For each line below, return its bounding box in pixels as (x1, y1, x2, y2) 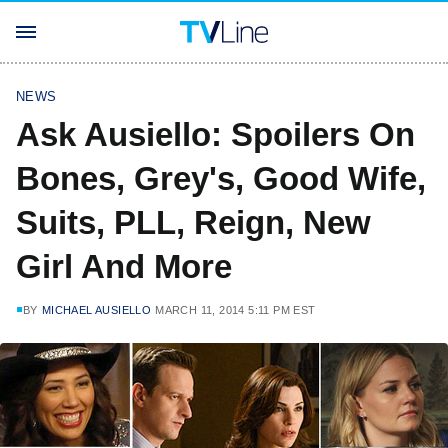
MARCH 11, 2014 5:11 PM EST (155, 304, 316, 316)
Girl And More (16, 248, 232, 285)
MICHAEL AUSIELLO (41, 304, 152, 316)
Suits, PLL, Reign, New (16, 204, 371, 241)
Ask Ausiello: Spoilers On (16, 116, 415, 153)
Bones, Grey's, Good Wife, (16, 160, 426, 197)
